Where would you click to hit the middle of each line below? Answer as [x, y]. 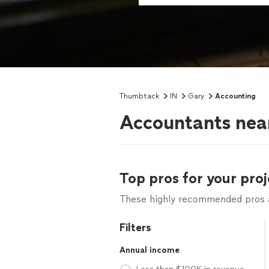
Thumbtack [139, 96]
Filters [135, 228]
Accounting [235, 96]
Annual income [150, 250]
